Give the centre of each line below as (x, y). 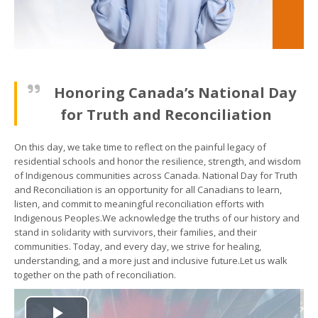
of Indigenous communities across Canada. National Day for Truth (156, 175)
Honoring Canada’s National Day (175, 92)
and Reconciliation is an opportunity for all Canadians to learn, (148, 189)
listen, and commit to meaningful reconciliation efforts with (139, 203)
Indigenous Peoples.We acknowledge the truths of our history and (157, 218)
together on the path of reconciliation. (95, 274)
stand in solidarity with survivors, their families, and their (136, 232)
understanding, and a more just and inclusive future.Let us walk (151, 260)
